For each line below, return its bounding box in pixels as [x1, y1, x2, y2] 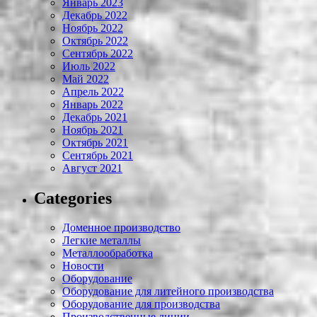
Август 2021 [62, 161, 122, 174]
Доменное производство [62, 221, 180, 234]
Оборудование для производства [62, 298, 220, 311]
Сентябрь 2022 [62, 47, 133, 59]
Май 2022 [62, 72, 109, 85]
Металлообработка [62, 247, 153, 260]
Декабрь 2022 [62, 8, 127, 21]
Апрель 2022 [62, 85, 124, 98]
